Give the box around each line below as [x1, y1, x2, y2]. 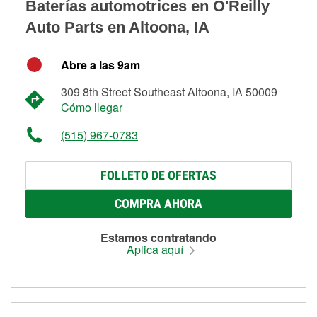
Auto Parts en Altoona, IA [25, 18, 209, 36]
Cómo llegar [61, 98, 122, 115]
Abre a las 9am [61, 56, 140, 73]
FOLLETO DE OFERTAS [100, 167, 217, 183]
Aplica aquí [126, 241, 186, 258]
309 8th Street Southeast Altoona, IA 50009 [61, 83, 277, 100]
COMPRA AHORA [115, 195, 202, 211]
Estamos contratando [100, 229, 217, 246]
